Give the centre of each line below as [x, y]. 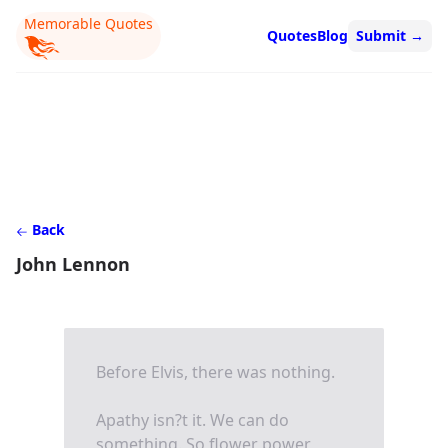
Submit [383, 36]
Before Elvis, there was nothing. [215, 371]
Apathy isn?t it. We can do [192, 419]
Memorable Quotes [88, 23]
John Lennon [73, 263]
